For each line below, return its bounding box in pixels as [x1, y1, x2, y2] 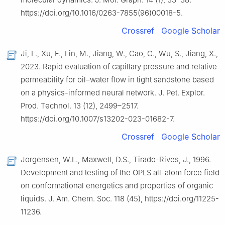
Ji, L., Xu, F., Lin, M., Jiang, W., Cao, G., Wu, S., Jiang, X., [21, 48, 218, 58]
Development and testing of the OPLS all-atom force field [21, 167, 219, 177]
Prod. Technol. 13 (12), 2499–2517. [21, 100, 139, 110]
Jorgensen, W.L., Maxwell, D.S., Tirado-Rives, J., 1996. [21, 154, 211, 164]
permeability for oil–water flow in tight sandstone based [21, 74, 214, 84]
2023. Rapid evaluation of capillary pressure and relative [21, 61, 217, 71]
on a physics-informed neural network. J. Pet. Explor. [21, 87, 205, 97]
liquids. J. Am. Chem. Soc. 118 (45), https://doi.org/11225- [21, 193, 219, 203]
